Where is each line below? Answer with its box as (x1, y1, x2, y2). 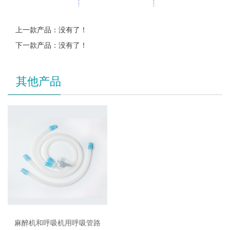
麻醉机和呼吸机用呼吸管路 (14, 219, 101, 227)
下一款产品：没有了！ (15, 41, 87, 50)
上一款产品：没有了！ (15, 26, 87, 34)
